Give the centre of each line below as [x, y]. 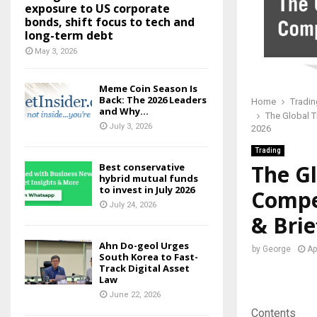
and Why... [124, 111]
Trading [268, 150]
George [277, 249]
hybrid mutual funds [149, 178]
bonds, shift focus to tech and [110, 22]
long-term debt [69, 35]
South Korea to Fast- [149, 257]
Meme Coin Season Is [148, 88]
